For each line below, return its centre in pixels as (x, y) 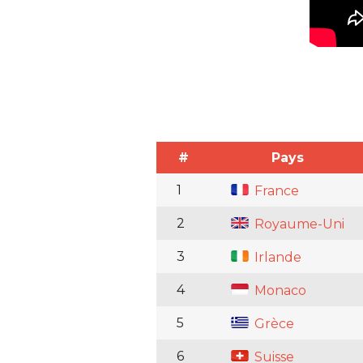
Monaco (278, 291)
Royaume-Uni (297, 224)
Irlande (276, 258)
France (275, 191)
